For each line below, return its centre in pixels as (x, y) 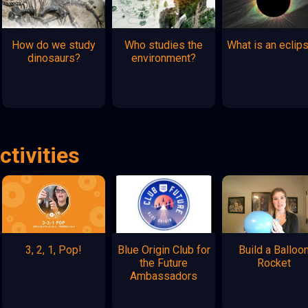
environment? (164, 58)
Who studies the (164, 45)
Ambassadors (164, 276)
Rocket (274, 263)
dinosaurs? (54, 58)
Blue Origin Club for (164, 250)
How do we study (54, 45)
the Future (164, 263)
